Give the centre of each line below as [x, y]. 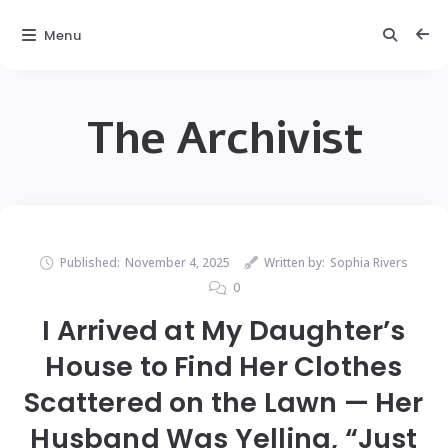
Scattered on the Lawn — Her [224, 402]
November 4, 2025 [177, 262]
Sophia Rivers [369, 262]
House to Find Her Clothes [224, 366]
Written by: [294, 262]
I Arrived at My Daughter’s [224, 330]
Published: [90, 262]
